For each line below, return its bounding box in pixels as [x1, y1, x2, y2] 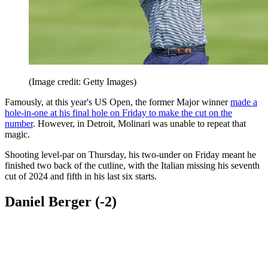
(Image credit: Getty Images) [29, 234, 136, 245]
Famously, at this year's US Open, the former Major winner [5, 255, 230, 266]
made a [230, 255, 257, 266]
